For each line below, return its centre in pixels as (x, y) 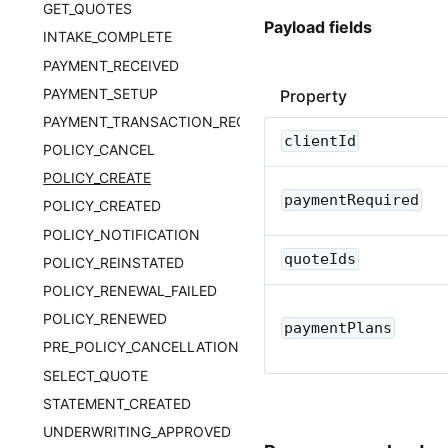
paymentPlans (338, 327)
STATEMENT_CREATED (117, 403)
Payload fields (318, 26)
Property (313, 95)
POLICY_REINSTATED (114, 262)
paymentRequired (351, 199)
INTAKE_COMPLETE (108, 37)
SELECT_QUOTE (96, 375)
